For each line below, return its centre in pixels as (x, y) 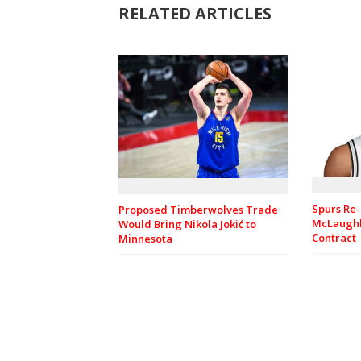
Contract (334, 238)
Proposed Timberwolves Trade (198, 209)
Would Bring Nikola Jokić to (187, 224)
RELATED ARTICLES (195, 14)
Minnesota (145, 238)
